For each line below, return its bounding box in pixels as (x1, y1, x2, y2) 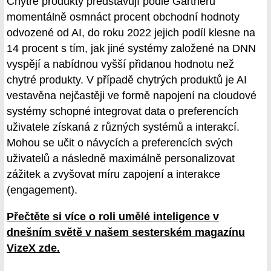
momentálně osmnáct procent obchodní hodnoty (7, 11, 240, 24)
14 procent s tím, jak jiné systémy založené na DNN (7, 42, 256, 55)
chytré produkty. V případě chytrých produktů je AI (7, 74, 247, 87)
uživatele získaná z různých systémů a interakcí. (7, 121, 240, 134)
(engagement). (7, 184, 77, 197)
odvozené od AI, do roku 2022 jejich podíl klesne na (7, 27, 255, 39)
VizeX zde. (7, 242, 60, 254)
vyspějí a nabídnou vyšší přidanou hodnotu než (7, 58, 234, 71)
